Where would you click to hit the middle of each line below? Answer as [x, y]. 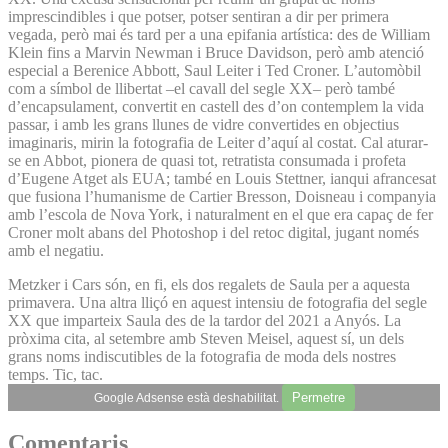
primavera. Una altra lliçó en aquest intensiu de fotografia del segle [217, 302]
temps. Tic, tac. [55, 374]
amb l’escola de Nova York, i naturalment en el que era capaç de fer [220, 214]
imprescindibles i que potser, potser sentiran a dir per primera [198, 16]
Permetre [318, 397]
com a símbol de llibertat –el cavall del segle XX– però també [201, 88]
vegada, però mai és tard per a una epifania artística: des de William [219, 34]
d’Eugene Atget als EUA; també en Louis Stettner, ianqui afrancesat [222, 178]
